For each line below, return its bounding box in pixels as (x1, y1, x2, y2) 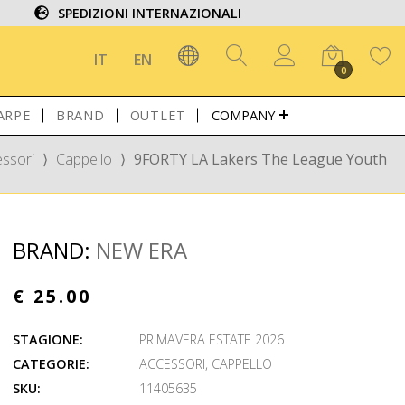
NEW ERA (96, 235, 188, 265)
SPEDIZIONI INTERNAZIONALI (58, 5, 242, 22)
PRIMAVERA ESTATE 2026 (139, 331, 285, 348)
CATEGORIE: (13, 355, 90, 372)
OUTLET (129, 107, 186, 124)
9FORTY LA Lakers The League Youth (134, 149, 387, 169)
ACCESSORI (139, 355, 206, 372)
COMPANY (212, 107, 276, 124)
